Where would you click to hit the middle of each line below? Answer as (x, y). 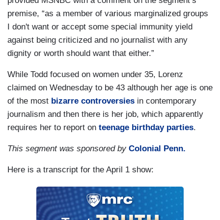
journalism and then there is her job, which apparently (105, 114)
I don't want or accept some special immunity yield (100, 27)
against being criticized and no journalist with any (97, 40)
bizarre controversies (93, 101)
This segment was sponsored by (68, 149)
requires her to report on (53, 128)
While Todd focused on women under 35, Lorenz (95, 75)
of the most (29, 101)
